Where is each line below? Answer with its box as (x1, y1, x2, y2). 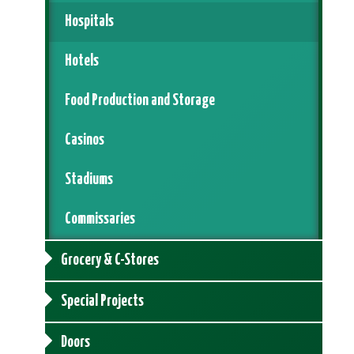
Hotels (64, 54, 99, 70)
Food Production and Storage (64, 93, 215, 109)
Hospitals (64, 14, 114, 30)
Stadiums (64, 172, 113, 188)
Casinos (64, 133, 104, 149)
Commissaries (64, 212, 135, 228)
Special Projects (60, 294, 144, 310)
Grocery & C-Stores (60, 253, 159, 269)
